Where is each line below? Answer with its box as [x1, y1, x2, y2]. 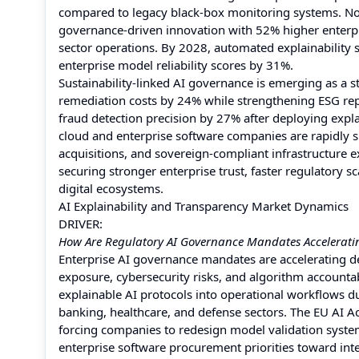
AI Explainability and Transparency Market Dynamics [58, 198, 349, 214]
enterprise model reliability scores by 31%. [58, 57, 293, 73]
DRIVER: [58, 216, 103, 232]
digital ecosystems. [58, 180, 163, 196]
